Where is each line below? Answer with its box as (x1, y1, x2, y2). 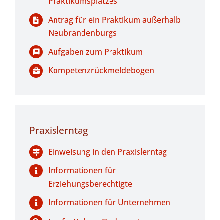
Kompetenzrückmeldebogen (48, 65, 155, 76)
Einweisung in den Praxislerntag (48, 146, 167, 158)
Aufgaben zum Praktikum (48, 46, 143, 57)
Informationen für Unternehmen (48, 197, 171, 208)
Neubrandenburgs (48, 27, 117, 39)
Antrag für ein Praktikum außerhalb (48, 14, 181, 26)
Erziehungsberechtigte (48, 178, 133, 190)
